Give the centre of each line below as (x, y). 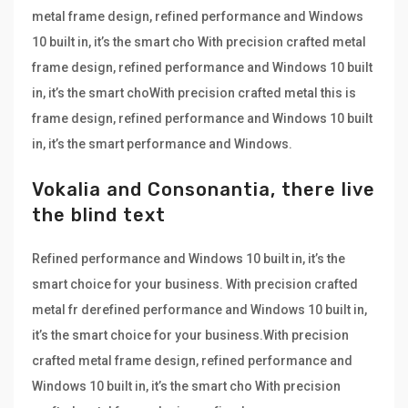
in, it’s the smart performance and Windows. (162, 144)
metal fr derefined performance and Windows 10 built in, (199, 310)
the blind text (99, 215)
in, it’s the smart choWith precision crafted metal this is (194, 93)
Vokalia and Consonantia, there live (204, 190)
